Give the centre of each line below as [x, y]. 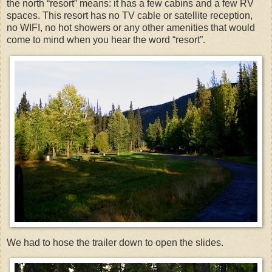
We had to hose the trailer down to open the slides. [115, 242]
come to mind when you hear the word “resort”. [107, 39]
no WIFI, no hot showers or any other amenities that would [131, 27]
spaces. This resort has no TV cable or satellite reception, [130, 15]
